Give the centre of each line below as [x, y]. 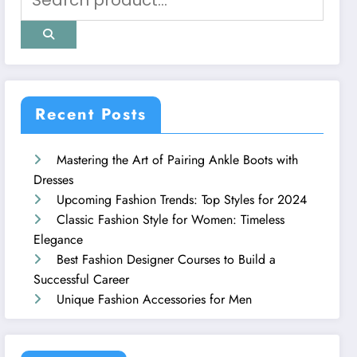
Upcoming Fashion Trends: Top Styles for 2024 [182, 199]
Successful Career [82, 279]
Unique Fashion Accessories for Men [155, 299]
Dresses [54, 179]
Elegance [59, 239]
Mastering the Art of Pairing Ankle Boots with [178, 159]
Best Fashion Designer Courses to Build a [167, 259]
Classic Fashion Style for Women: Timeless [171, 219]
